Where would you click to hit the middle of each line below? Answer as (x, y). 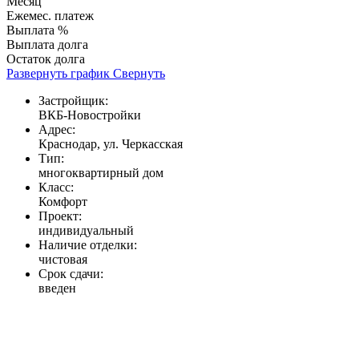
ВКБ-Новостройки (90, 115)
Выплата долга (47, 45)
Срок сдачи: (71, 274)
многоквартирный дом (101, 173)
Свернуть (139, 74)
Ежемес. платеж (50, 16)
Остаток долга (46, 59)
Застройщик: (73, 101)
